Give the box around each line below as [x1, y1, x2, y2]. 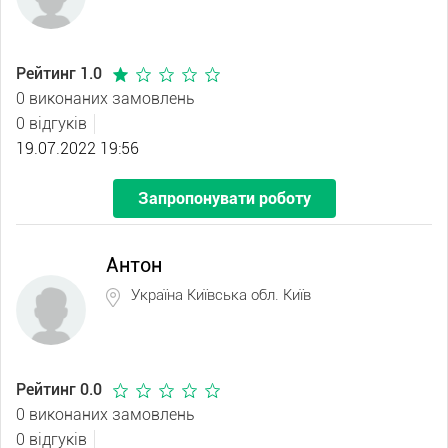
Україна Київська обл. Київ [131, 286, 311, 304]
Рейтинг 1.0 [16, 64, 106, 83]
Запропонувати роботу [137, 189, 311, 208]
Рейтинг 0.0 [16, 380, 106, 399]
